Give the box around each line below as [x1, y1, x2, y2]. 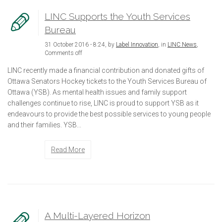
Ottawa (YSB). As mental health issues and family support [7, 88, 187, 96]
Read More [51, 145, 85, 154]
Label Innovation [116, 41, 158, 48]
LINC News [167, 41, 197, 48]
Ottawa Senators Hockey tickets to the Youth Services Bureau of [7, 77, 207, 85]
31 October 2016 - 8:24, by [45, 41, 116, 48]
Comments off [45, 49, 82, 56]
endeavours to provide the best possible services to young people [7, 110, 211, 118]
